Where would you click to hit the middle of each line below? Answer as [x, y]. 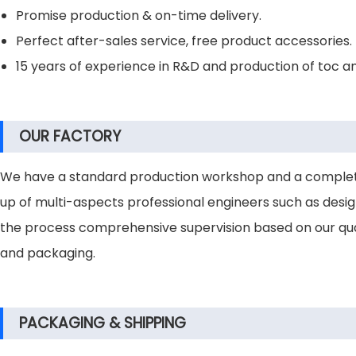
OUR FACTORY [70, 136]
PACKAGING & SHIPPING [103, 323]
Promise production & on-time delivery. [139, 15]
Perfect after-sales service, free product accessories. [184, 41]
